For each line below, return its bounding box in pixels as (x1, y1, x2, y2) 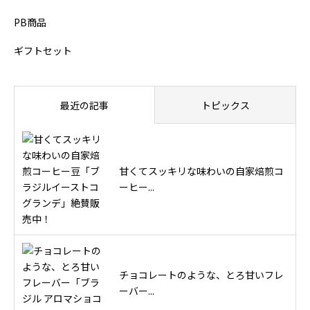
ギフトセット (14, 44, 72, 58)
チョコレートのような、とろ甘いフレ (119, 267, 284, 282)
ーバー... (119, 283, 154, 298)
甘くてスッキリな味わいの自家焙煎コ (119, 164, 284, 179)
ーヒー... (119, 180, 154, 194)
